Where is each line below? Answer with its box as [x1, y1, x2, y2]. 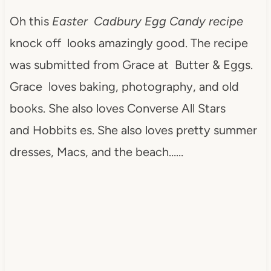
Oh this [9, 13, 49, 28]
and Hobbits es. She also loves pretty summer [9, 122, 257, 137]
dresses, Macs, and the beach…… [9, 144, 183, 159]
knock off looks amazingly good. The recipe [9, 35, 248, 50]
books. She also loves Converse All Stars [9, 100, 226, 116]
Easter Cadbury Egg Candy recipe [48, 13, 243, 28]
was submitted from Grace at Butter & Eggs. [9, 57, 253, 72]
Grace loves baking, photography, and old [9, 79, 239, 94]
